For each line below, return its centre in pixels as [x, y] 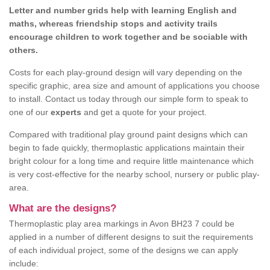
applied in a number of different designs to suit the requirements [131, 237]
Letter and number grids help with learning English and [123, 11]
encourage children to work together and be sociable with [128, 37]
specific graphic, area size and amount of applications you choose [134, 86]
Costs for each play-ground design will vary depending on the [126, 73]
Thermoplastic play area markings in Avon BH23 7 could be [122, 224]
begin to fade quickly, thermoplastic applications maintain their [127, 148]
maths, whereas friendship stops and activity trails [113, 24]
